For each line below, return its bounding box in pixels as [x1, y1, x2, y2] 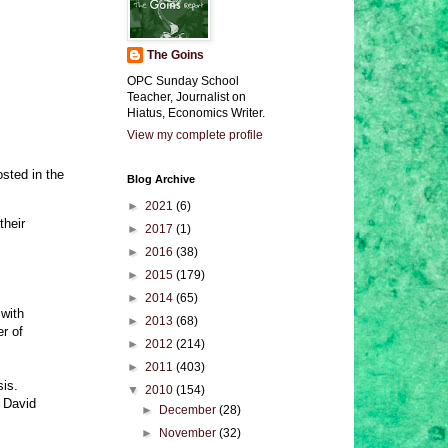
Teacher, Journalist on [127, 90, 246, 104]
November [159, 426, 220, 440]
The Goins [147, 48, 204, 62]
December [159, 403, 220, 417]
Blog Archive [127, 173, 195, 185]
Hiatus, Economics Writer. [127, 106, 265, 120]
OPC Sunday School [127, 74, 239, 88]
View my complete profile [127, 128, 263, 142]
